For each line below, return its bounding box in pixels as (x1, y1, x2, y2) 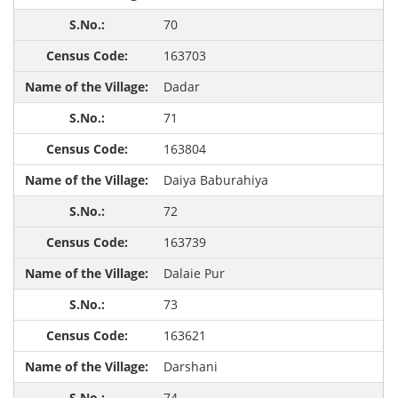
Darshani (163, 358, 218, 376)
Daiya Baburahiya (163, 171, 268, 189)
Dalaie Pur (163, 265, 225, 283)
